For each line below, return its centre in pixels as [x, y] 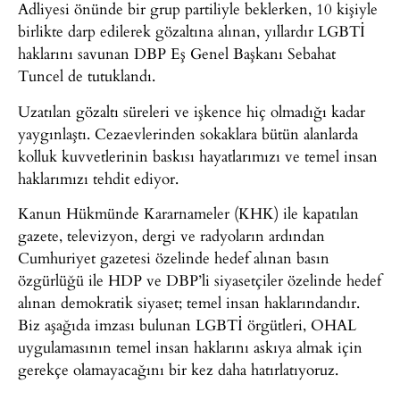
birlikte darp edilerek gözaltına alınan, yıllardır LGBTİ [192, 31]
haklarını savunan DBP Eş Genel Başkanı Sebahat [177, 54]
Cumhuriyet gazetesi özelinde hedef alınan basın [174, 258]
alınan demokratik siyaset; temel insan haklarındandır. [189, 303]
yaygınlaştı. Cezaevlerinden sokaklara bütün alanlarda [188, 133]
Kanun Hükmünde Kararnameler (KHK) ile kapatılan [188, 213]
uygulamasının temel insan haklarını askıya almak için [190, 347]
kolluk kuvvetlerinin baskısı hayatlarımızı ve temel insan [198, 155]
